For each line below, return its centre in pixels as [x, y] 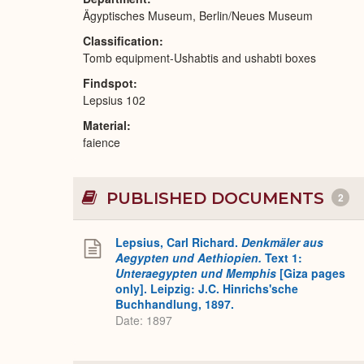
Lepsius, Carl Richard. [178, 242]
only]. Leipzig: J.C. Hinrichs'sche [207, 288]
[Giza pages [311, 273]
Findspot [108, 83]
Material [105, 125]
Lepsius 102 [114, 100]
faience [102, 142]
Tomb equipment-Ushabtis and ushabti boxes [199, 58]
